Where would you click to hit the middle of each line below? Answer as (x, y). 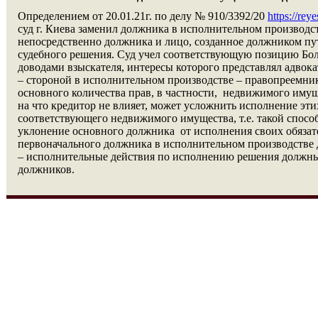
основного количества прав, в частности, (119, 93)
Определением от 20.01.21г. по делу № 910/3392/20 (143, 16)
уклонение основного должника (98, 131)
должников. (46, 169)
